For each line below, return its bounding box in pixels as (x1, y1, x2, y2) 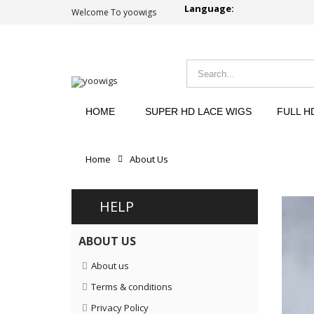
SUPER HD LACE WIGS (145, 106, 252, 117)
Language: (184, 2, 234, 15)
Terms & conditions (91, 280, 173, 293)
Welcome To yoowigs (71, 6, 156, 18)
